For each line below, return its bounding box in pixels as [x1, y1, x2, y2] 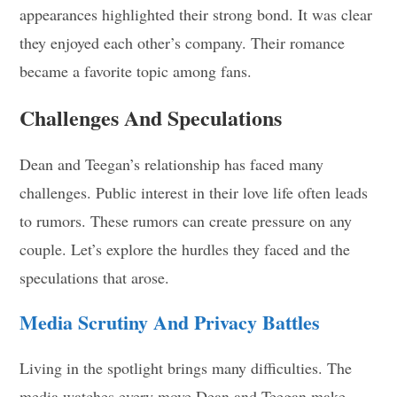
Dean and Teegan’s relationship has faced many [19, 152, 324, 175]
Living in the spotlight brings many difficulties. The [19, 356, 353, 378]
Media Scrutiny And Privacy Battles [19, 307, 321, 337]
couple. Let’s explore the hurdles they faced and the [19, 237, 351, 260]
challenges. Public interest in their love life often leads [19, 181, 369, 203]
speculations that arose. [19, 266, 170, 288]
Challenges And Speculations [19, 101, 283, 133]
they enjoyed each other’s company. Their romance [19, 31, 346, 53]
